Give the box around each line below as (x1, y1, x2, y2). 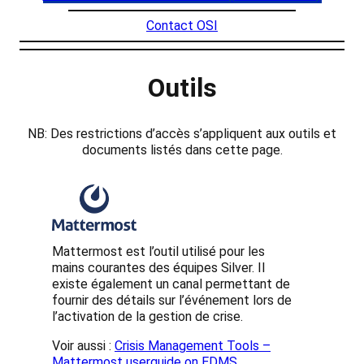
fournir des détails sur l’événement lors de (52, 292, 292, 308)
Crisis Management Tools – (115, 337, 271, 353)
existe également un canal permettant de (52, 275, 290, 292)
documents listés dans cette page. (81, 141, 283, 158)
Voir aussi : (52, 337, 115, 353)
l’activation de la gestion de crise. (52, 308, 243, 324)
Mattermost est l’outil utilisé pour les (52, 243, 265, 259)
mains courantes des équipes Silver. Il (52, 259, 265, 275)
